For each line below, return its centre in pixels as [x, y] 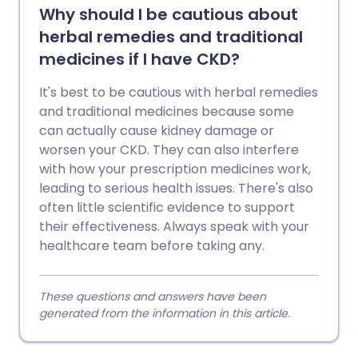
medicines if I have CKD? [139, 59]
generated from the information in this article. [165, 313]
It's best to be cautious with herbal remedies [179, 92]
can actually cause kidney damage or [157, 131]
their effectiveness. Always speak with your [174, 227]
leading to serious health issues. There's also [176, 188]
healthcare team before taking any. [152, 246]
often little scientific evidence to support [167, 207]
